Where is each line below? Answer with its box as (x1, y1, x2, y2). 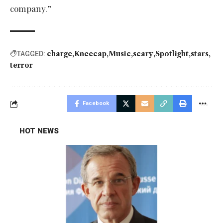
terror (10, 61, 33, 70)
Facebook (83, 100, 109, 107)
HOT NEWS (19, 126, 59, 136)
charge (47, 49, 72, 59)
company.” (10, 3, 51, 14)
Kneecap (74, 49, 107, 59)
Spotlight (155, 49, 189, 59)
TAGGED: (17, 50, 45, 58)
